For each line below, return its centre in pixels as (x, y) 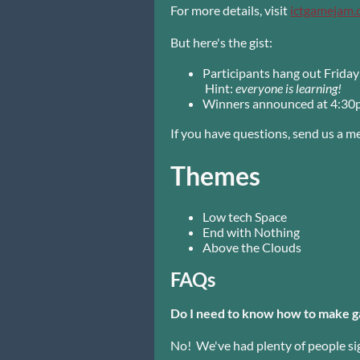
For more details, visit (230, 10)
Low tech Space (246, 216)
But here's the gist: (221, 42)
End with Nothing (251, 231)
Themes (215, 176)
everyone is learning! (288, 88)
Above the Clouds (252, 247)
